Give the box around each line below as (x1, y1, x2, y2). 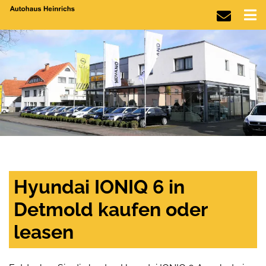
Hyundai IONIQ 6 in (14, 176, 185, 198)
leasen (14, 221, 74, 243)
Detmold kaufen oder (14, 198, 207, 221)
